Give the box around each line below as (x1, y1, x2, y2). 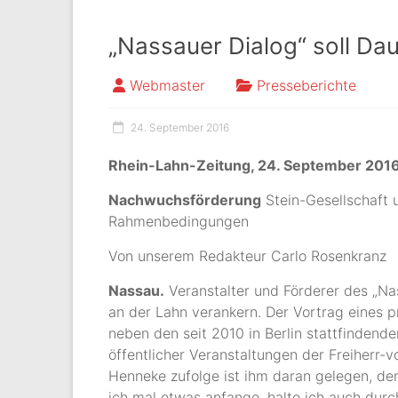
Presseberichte (257, 76, 356, 94)
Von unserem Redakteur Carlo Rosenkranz (108, 247, 386, 265)
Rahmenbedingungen (108, 212, 249, 230)
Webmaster (130, 76, 205, 94)
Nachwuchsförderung (108, 191, 261, 209)
